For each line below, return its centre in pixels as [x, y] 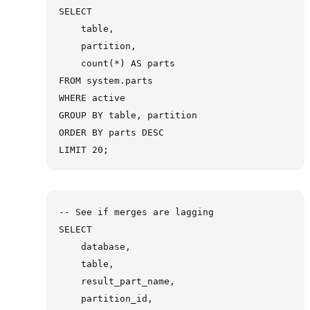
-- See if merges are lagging [136, 212]
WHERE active [92, 98]
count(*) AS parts [117, 63]
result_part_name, [117, 282]
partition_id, [106, 299]
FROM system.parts [106, 80]
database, [94, 247]
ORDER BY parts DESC [111, 132]
